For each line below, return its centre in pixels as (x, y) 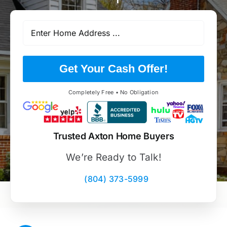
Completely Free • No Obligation (113, 92)
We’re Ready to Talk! (113, 158)
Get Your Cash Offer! (113, 68)
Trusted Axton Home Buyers (113, 136)
